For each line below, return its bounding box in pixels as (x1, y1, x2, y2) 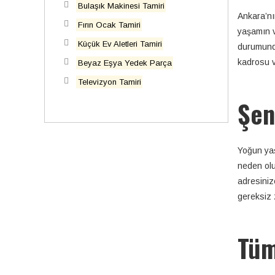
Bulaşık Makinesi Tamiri (77, 1, 165, 10)
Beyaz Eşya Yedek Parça (77, 58, 172, 68)
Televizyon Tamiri (77, 77, 141, 87)
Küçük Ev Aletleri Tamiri (77, 39, 162, 48)
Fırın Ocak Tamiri (77, 20, 141, 29)
